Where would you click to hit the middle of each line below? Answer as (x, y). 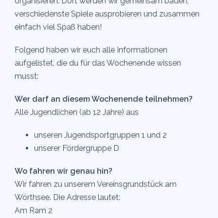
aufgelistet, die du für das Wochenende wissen (98, 63)
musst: (27, 76)
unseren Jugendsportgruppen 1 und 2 (100, 135)
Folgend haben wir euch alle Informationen (91, 50)
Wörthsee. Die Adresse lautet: (67, 198)
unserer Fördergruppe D (77, 148)
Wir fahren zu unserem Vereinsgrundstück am (96, 184)
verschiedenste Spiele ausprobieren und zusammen (107, 14)
